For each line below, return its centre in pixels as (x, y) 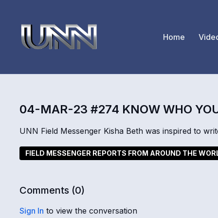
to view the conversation (91, 210)
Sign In (32, 210)
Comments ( (47, 190)
